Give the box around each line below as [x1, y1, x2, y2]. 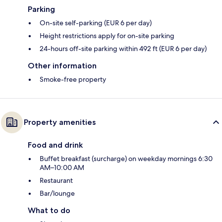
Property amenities [24, 117, 96, 127]
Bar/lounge [40, 189, 75, 198]
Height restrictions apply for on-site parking [40, 31, 174, 41]
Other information [28, 61, 97, 71]
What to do [28, 206, 70, 216]
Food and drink [28, 140, 83, 150]
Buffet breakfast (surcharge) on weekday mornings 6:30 [40, 154, 213, 164]
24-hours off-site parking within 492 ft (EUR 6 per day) [40, 44, 207, 54]
